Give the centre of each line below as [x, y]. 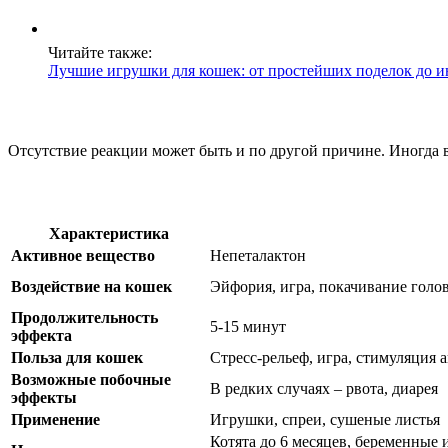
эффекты [44, 398]
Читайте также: [100, 53]
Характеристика [108, 234]
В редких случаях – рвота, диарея [324, 389]
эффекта [41, 336]
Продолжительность [84, 318]
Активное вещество [83, 256]
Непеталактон [258, 256]
